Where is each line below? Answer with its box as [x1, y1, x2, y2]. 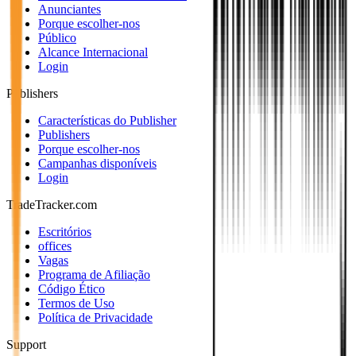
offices [38, 238, 72, 253]
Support [6, 337, 46, 351]
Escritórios [38, 224, 91, 238]
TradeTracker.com [6, 197, 97, 211]
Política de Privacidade [38, 310, 153, 324]
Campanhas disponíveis [38, 156, 157, 170]
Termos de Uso [38, 296, 114, 310]
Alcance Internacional [38, 44, 148, 59]
